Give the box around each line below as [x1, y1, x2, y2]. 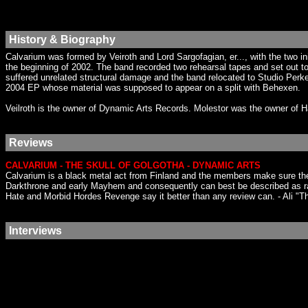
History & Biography [9, 33, 115, 45]
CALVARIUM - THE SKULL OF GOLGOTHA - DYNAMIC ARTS [5, 160, 261, 170]
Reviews [9, 136, 53, 148]
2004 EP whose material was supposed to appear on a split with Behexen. [5, 82, 300, 93]
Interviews [9, 224, 62, 236]
